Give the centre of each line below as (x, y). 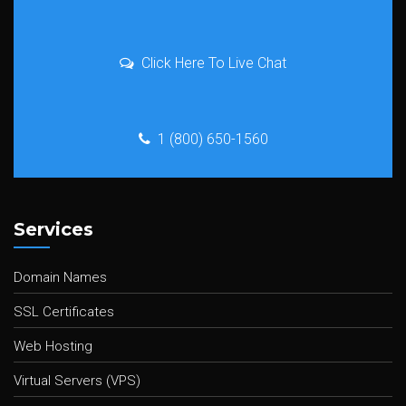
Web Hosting (53, 346)
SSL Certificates (64, 312)
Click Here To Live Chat (214, 63)
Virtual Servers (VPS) (77, 381)
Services (53, 229)
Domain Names (60, 277)
